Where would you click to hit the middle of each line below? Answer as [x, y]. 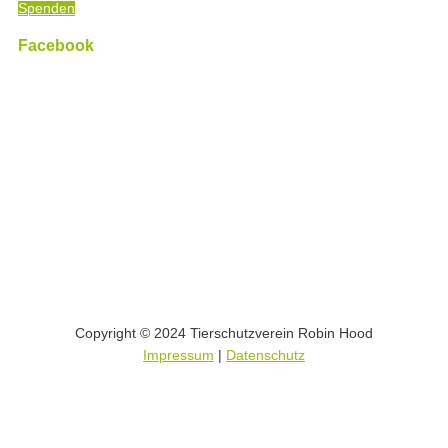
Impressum [178, 356]
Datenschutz [265, 356]
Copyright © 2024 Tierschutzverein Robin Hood [224, 334]
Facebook [56, 44]
